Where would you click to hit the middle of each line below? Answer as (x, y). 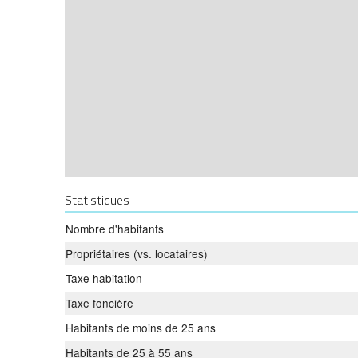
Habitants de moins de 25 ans (141, 327)
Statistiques (97, 199)
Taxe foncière (99, 302)
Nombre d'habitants (115, 228)
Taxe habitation (104, 278)
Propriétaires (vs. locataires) (137, 253)
